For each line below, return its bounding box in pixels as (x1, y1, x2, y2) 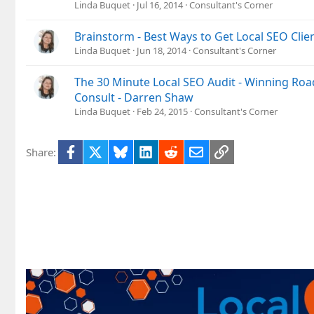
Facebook (76, 143, 123, 158)
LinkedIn (152, 143, 195, 158)
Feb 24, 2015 (137, 104, 188, 118)
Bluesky (127, 143, 165, 158)
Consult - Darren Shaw (74, 89, 193, 105)
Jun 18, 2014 (137, 43, 186, 57)
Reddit (177, 143, 209, 158)
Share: (26, 144, 56, 159)
